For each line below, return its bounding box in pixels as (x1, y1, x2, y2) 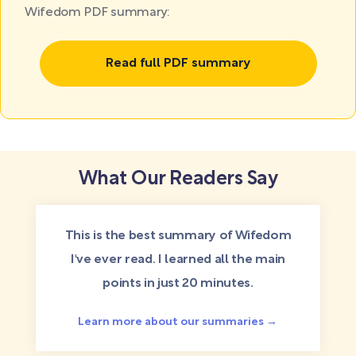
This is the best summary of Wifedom (64, 230, 292, 242)
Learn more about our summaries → (78, 317, 278, 327)
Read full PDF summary (105, 58, 251, 69)
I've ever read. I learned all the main (71, 254, 285, 265)
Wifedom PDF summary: (25, 7, 170, 18)
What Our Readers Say (78, 171, 278, 188)
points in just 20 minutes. (103, 278, 253, 289)
